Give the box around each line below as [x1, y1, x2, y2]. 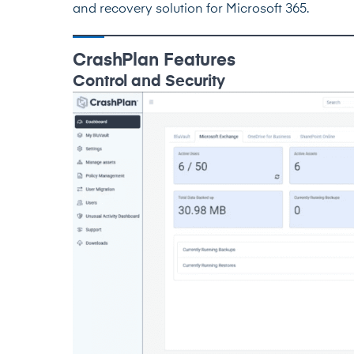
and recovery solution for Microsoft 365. [73, 3, 309, 17]
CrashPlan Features [73, 52, 236, 70]
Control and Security [73, 73, 225, 90]
